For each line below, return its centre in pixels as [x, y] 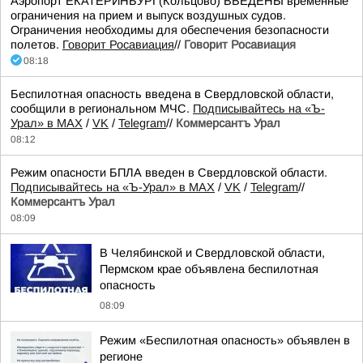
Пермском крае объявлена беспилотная [209, 269]
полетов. [36, 45]
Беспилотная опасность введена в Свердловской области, [172, 94]
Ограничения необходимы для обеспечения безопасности [170, 30]
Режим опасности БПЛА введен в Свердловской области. [169, 173]
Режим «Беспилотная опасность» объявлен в [225, 340]
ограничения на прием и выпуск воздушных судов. [148, 15]
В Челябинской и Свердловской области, [212, 253]
